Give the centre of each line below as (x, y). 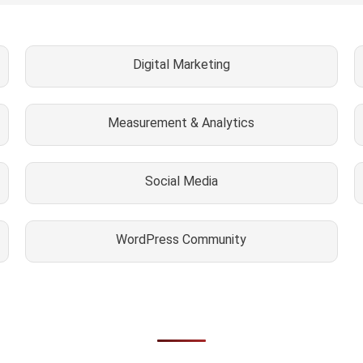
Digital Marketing (181, 64)
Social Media (181, 181)
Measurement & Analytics (181, 122)
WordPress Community (181, 239)
